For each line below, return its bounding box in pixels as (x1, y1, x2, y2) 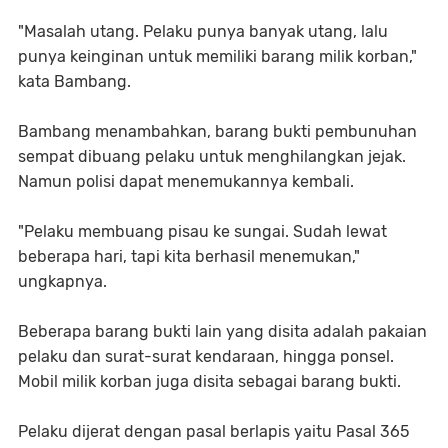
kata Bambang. (18, 72, 131, 92)
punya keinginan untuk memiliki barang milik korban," (18, 47, 417, 67)
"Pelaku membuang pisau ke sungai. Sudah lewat (18, 222, 387, 242)
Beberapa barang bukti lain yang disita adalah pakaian (18, 322, 427, 342)
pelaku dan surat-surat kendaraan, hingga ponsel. (18, 347, 394, 367)
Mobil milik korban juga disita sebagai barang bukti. (18, 372, 401, 392)
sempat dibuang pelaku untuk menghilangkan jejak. (18, 147, 406, 167)
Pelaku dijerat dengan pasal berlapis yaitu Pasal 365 (18, 422, 409, 442)
